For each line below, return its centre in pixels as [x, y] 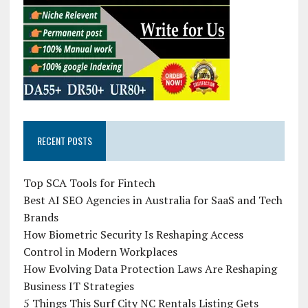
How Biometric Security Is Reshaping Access [133, 235]
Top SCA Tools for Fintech [89, 183]
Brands [41, 218]
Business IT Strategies [78, 286]
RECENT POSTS [64, 141]
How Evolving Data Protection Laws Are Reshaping [150, 269]
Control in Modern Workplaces [100, 252]
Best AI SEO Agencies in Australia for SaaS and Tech [153, 200]
